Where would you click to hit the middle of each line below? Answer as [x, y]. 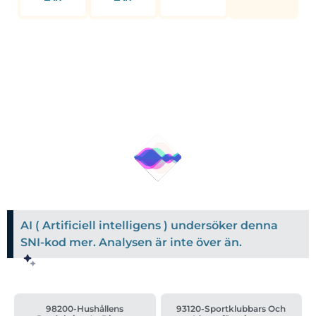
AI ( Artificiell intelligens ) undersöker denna [149, 226]
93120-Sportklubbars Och [231, 309]
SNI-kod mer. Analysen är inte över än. [131, 243]
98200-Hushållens [85, 309]
